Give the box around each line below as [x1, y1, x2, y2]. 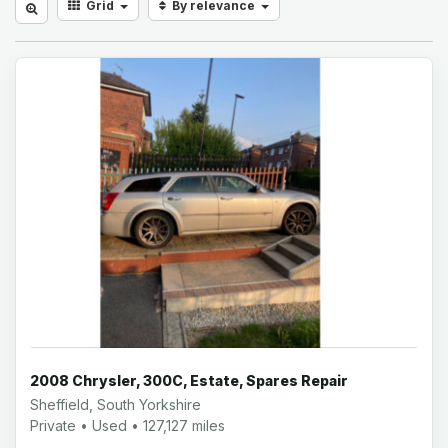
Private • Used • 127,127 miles [30, 416, 225, 434]
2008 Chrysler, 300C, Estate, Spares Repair [30, 371, 348, 389]
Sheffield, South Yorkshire [30, 395, 201, 413]
